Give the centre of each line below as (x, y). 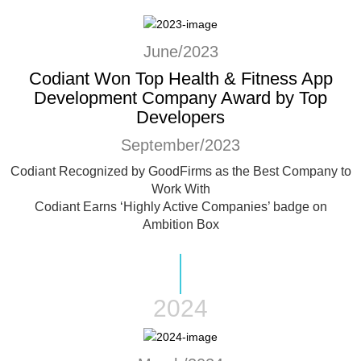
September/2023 (180, 145)
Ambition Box (180, 224)
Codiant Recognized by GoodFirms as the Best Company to (180, 171)
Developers (180, 117)
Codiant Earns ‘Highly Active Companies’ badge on (180, 206)
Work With (180, 189)
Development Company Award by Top (180, 98)
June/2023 (180, 51)
